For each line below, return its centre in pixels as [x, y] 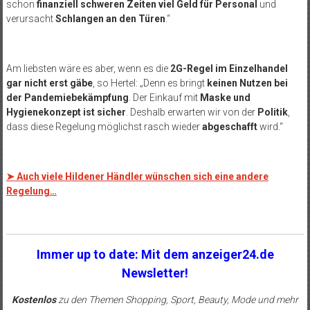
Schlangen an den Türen [110, 18]
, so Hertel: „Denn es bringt [149, 83]
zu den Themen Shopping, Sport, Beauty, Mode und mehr [177, 299]
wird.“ [270, 126]
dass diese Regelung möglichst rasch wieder [104, 126]
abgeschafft [229, 126]
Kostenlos [34, 299]
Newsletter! [155, 273]
